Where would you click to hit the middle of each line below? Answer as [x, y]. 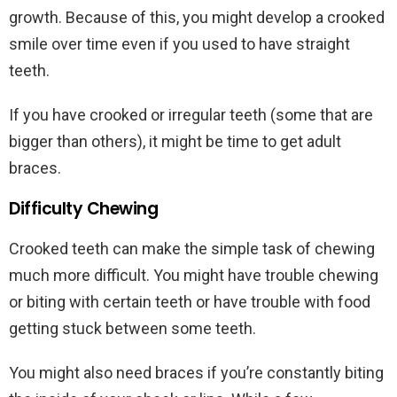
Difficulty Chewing [86, 209]
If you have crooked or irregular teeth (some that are [191, 115]
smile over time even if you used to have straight [179, 44]
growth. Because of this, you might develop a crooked [197, 18]
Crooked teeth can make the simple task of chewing [192, 249]
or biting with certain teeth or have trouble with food [190, 302]
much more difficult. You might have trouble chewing [194, 276]
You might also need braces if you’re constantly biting [196, 373]
